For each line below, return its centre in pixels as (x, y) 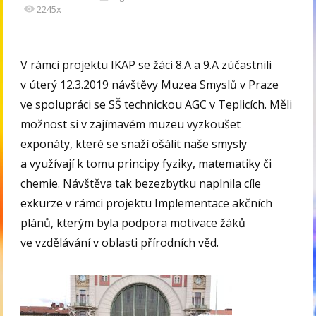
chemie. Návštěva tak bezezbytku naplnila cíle (141, 184)
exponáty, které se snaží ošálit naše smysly (134, 144)
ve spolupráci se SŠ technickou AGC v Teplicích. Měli (157, 105)
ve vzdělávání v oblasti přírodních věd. (120, 243)
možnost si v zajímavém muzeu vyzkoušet (131, 124)
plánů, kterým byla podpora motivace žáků (133, 223)
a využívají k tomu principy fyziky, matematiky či (146, 164)
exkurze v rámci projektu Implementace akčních (147, 203)
